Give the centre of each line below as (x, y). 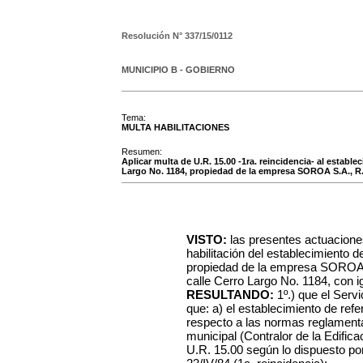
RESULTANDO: (230, 295)
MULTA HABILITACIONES (175, 127)
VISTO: (207, 239)
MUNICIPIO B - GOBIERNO (178, 70)
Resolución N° (153, 36)
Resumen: (142, 152)
